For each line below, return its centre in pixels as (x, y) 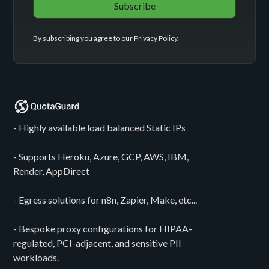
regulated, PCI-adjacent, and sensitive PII (98, 243)
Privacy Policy (156, 38)
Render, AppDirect (52, 171)
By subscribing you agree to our (84, 38)
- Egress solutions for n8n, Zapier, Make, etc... (105, 200)
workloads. (36, 258)
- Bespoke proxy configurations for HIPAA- (103, 229)
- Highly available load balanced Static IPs (100, 128)
